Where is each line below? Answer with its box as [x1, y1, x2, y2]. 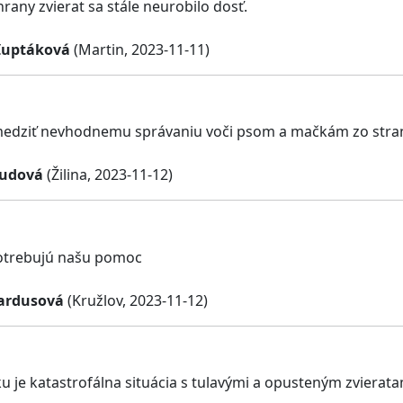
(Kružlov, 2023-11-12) [64, 290, 208, 310]
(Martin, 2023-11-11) [70, 39, 210, 59]
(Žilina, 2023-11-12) [43, 165, 173, 185]
